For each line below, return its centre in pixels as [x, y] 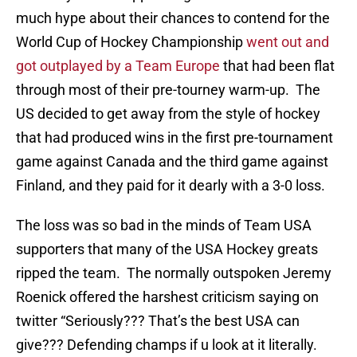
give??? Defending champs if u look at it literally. [167, 345]
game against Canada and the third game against [172, 162]
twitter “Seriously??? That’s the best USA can [158, 321]
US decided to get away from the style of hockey [168, 114]
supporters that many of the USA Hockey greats [167, 249]
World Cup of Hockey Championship [131, 42]
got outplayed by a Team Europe [120, 66]
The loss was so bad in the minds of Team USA [164, 226]
